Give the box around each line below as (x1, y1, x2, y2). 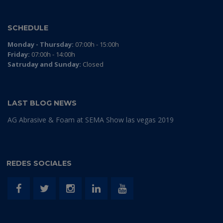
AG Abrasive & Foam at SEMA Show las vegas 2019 (7, 115, 174, 124)
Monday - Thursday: (7, 40, 74, 49)
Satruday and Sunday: (7, 60, 81, 69)
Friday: (7, 50, 30, 59)
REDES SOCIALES (6, 159, 72, 168)
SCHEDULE (7, 23, 48, 32)
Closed (81, 60, 104, 69)
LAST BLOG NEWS (7, 99, 77, 108)
